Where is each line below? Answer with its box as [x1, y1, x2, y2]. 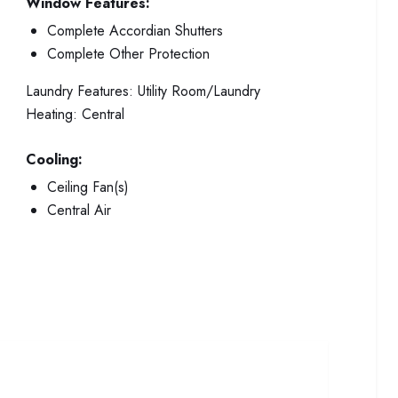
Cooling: [26, 149, 83, 170]
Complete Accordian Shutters [47, 20, 223, 41]
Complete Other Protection [47, 44, 210, 64]
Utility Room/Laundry [138, 81, 260, 101]
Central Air [47, 200, 111, 220]
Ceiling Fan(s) [47, 177, 129, 197]
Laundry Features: [26, 81, 133, 101]
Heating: [26, 104, 77, 124]
